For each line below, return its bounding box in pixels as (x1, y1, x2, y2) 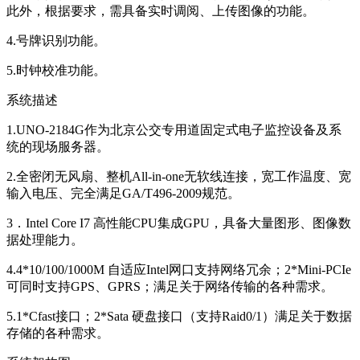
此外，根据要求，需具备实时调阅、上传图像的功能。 (6, 3, 315, 18)
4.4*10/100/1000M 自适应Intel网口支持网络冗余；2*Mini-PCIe (6, 262, 351, 276)
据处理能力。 (6, 232, 84, 247)
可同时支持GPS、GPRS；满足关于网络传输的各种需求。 (6, 279, 333, 293)
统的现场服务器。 (6, 139, 109, 153)
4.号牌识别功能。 (6, 33, 106, 47)
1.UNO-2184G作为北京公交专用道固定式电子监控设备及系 (6, 122, 342, 137)
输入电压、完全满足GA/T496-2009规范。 (6, 186, 240, 200)
